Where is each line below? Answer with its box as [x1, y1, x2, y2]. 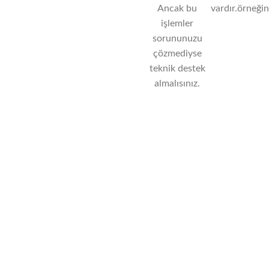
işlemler [161, 19, 193, 29]
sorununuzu [152, 34, 202, 44]
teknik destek [149, 64, 205, 74]
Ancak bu [157, 4, 197, 14]
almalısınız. [154, 79, 200, 89]
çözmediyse [153, 49, 202, 59]
